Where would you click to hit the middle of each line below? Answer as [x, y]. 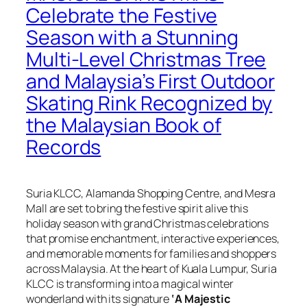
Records [64, 147]
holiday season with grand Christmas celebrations [148, 223]
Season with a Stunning [132, 37]
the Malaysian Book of [124, 125]
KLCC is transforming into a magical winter [130, 283]
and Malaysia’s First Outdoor [151, 81]
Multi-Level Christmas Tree [146, 59]
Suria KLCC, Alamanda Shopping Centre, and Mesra [151, 193]
